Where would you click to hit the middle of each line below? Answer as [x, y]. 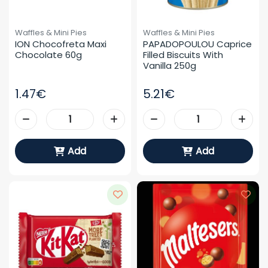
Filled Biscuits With [183, 55]
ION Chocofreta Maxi [61, 44]
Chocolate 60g [48, 55]
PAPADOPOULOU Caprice [197, 44]
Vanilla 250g [170, 66]
